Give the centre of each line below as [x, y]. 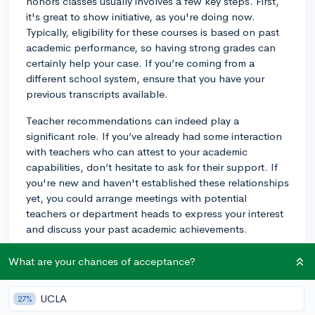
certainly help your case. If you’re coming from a [140, 63]
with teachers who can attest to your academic [137, 151]
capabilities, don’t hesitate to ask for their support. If [152, 167]
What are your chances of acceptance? [102, 261]
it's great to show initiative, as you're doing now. [141, 16]
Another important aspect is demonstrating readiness [152, 255]
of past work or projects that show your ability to [142, 302]
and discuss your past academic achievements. [137, 229]
